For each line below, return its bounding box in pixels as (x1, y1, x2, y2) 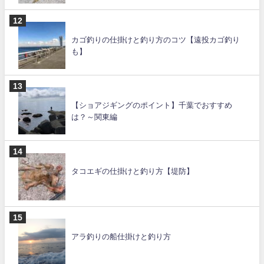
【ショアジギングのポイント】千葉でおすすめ (71, 101, 232, 110)
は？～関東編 (71, 113, 117, 121)
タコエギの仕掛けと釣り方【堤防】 (71, 167, 194, 175)
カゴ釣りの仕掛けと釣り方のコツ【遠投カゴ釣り (71, 35, 240, 44)
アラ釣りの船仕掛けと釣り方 (71, 232, 171, 240)
